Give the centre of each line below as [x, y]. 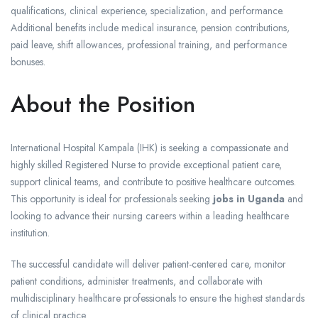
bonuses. [28, 62]
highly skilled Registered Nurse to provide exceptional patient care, [146, 165]
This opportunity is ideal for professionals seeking [112, 199]
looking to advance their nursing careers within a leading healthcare [150, 216]
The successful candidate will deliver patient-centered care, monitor [148, 264]
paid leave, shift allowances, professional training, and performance [149, 45]
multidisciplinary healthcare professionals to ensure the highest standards [158, 298]
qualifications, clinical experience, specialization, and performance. [147, 11]
